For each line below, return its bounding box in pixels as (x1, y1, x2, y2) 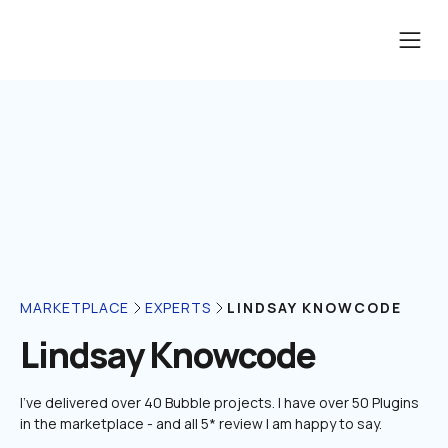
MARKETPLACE (20, 298, 129, 317)
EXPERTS (145, 298, 211, 317)
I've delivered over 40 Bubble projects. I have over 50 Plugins (20, 393, 419, 412)
